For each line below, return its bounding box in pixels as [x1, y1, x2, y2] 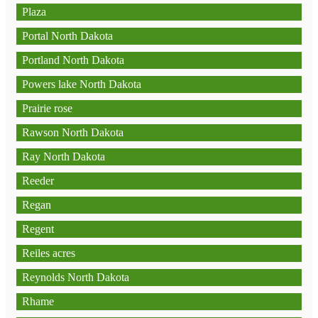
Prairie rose [22, 102, 72, 114]
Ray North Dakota [22, 150, 105, 163]
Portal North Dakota [22, 30, 113, 42]
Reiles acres [22, 247, 75, 259]
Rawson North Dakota [22, 126, 124, 138]
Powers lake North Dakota [22, 78, 141, 90]
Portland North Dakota [22, 54, 124, 66]
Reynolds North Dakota [22, 271, 129, 283]
